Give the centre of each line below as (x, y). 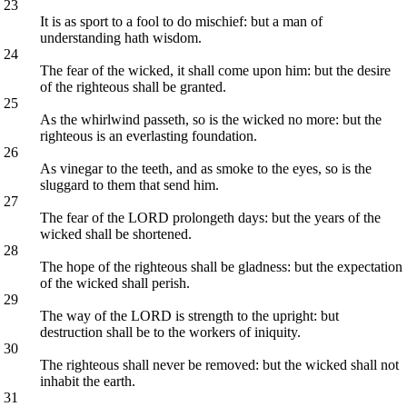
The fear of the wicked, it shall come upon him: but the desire (216, 70)
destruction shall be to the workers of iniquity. (171, 332)
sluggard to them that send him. (130, 184)
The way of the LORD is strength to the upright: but (190, 315)
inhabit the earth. (88, 381)
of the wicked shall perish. (115, 283)
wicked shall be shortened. (116, 233)
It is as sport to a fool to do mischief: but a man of (182, 21)
